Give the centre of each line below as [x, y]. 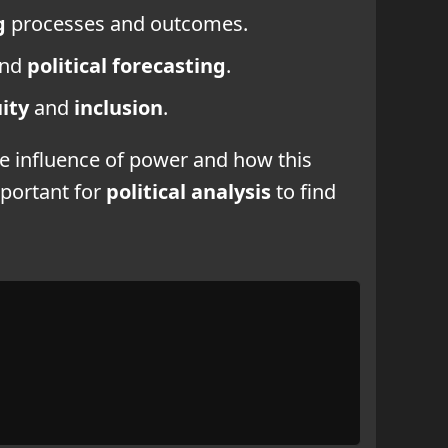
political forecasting [126, 65]
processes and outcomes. [127, 23]
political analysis [188, 191]
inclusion [118, 107]
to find [303, 191]
